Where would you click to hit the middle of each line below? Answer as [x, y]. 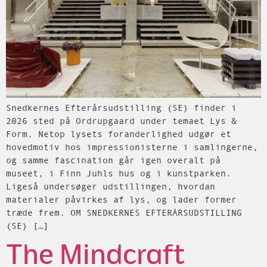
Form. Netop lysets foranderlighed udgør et [119, 133]
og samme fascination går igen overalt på [113, 160]
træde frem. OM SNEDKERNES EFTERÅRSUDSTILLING [124, 212]
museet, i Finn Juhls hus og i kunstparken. [119, 173]
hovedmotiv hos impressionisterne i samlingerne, [132, 147]
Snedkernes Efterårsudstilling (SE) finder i [121, 107]
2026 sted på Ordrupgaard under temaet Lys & [121, 120]
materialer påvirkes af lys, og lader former [121, 199]
